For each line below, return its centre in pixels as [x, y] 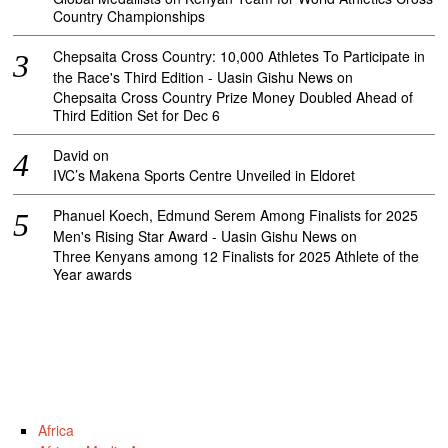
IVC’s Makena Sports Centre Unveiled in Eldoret [204, 175]
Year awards [93, 274]
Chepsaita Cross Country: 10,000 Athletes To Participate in [239, 56]
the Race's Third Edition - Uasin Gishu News [193, 77]
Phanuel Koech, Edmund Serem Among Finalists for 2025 [236, 215]
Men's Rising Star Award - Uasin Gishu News [195, 236]
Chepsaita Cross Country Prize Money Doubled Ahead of [233, 97]
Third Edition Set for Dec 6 [137, 115]
